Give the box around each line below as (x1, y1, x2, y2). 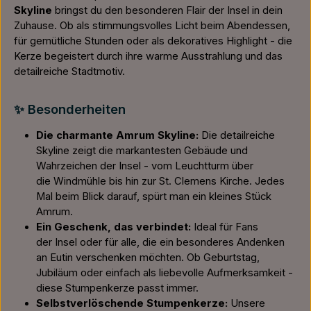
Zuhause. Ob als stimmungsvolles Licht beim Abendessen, (14, 19, 290, 32)
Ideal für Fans (194, 221, 258, 233)
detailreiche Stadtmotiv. (14, 65, 125, 78)
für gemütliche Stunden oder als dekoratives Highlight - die (14, 35, 292, 47)
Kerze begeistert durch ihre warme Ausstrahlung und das (14, 50, 283, 62)
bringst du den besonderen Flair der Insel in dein (52, 4, 283, 17)
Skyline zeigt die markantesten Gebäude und (36, 144, 248, 157)
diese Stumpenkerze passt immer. (36, 282, 199, 294)
